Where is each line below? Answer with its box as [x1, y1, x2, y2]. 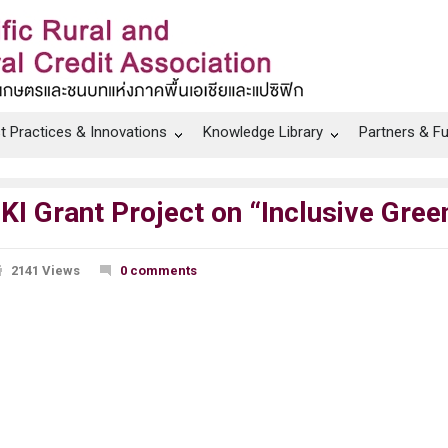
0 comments [120, 263, 197, 278]
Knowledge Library [203, 123, 323, 141]
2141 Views [11, 263, 80, 278]
